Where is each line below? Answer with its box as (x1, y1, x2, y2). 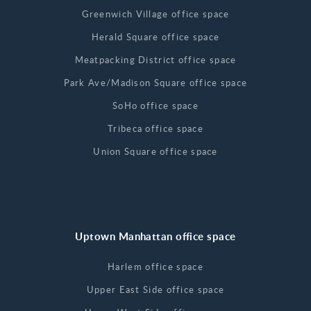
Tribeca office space (108, 121, 203, 135)
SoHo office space (112, 99, 199, 112)
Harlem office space (108, 260, 203, 273)
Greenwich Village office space (81, 7, 230, 20)
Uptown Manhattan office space (75, 228, 236, 244)
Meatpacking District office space (74, 53, 237, 66)
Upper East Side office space (86, 283, 225, 296)
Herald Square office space (91, 30, 220, 43)
